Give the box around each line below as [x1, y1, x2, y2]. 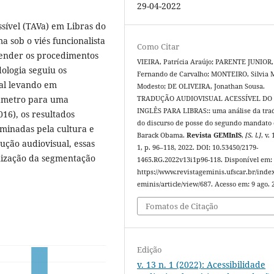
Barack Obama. [137, 131, 187, 140]
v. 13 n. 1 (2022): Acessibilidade [137, 258, 266, 270]
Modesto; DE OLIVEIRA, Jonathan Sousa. [137, 82, 265, 91]
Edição [137, 243, 163, 255]
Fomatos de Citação [146, 200, 219, 212]
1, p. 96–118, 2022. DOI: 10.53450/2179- [137, 143, 259, 152]
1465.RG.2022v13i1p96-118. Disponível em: [137, 155, 273, 165]
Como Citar [137, 41, 180, 53]
